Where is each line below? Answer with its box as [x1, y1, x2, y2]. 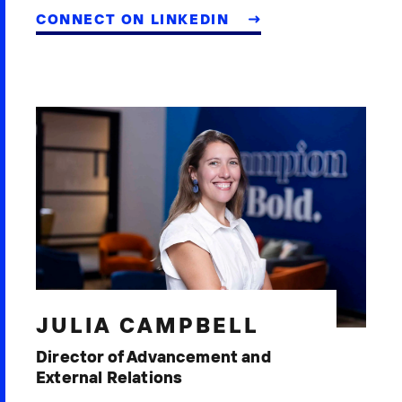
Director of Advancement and [36, 345, 271, 367]
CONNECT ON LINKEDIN [36, 10, 234, 29]
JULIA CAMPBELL [36, 310, 259, 338]
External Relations [36, 366, 183, 388]
